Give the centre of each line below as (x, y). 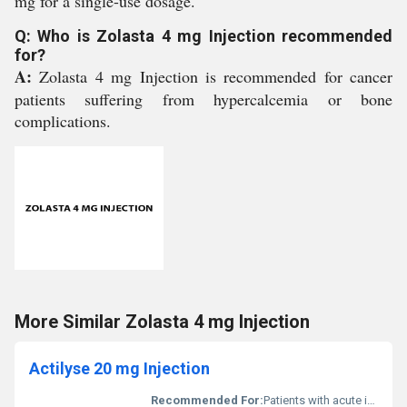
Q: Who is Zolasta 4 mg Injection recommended (203, 36)
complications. (63, 121)
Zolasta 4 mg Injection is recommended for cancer (216, 76)
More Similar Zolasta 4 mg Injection (162, 322)
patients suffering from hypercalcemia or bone (203, 99)
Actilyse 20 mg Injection (119, 368)
